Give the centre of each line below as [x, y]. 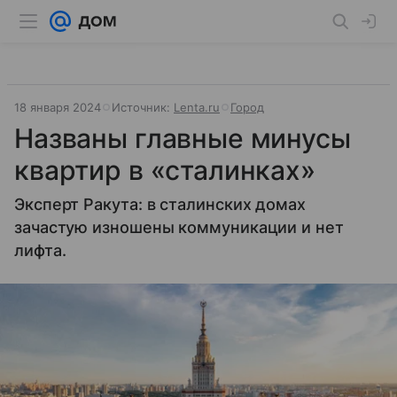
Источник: [143, 107]
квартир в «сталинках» [165, 170]
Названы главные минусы [183, 138]
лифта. [40, 250]
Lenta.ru [197, 107]
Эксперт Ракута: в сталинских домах [160, 204]
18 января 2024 [58, 107]
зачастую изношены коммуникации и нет [179, 227]
